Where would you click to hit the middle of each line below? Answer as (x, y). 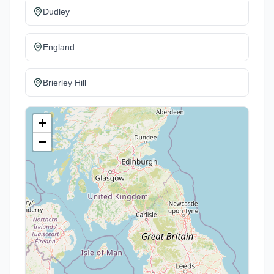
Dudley (56, 12)
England (59, 47)
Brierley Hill (65, 83)
